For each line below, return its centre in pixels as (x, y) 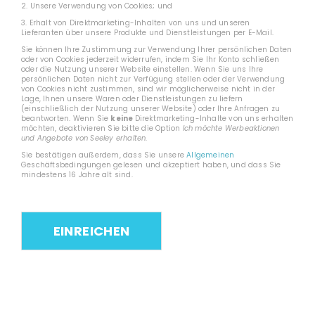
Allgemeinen (211, 155)
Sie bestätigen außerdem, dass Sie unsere (104, 155)
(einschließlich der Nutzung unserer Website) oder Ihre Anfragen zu (151, 109)
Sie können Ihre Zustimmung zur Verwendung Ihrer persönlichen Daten (157, 50)
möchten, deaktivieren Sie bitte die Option (102, 128)
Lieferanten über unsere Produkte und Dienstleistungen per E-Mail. (148, 33)
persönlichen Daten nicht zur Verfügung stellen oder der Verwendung (153, 79)
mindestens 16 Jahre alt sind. (77, 175)
